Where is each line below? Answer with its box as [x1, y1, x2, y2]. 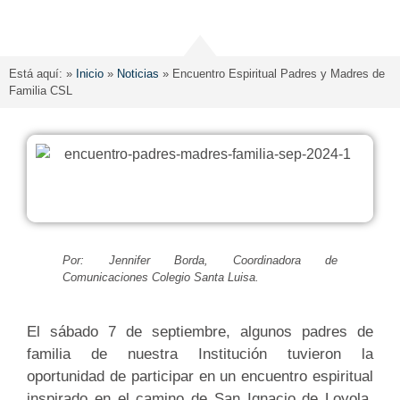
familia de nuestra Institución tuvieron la [27, 346, 373, 363]
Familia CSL [9, 84, 72, 97]
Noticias [117, 67, 159, 80]
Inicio [76, 67, 104, 80]
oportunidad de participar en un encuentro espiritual [27, 368, 373, 386]
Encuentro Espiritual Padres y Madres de [172, 67, 385, 80]
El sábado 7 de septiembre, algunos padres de [27, 323, 373, 341]
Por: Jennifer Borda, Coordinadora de [62, 254, 337, 267]
